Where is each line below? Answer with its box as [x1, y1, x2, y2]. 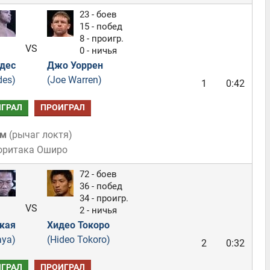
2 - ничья [79, 205, 117, 216]
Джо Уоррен [46, 60, 103, 71]
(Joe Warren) [46, 74, 102, 86]
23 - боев [79, 9, 117, 20]
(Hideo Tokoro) [46, 234, 110, 245]
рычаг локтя [11, 129, 69, 140]
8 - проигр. [79, 33, 124, 44]
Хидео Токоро [46, 219, 110, 231]
